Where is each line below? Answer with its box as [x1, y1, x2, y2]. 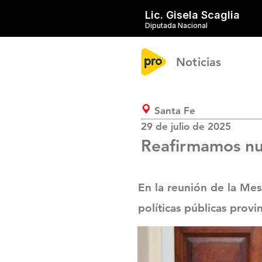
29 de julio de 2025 [141, 120, 231, 132]
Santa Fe [154, 105, 195, 116]
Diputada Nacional [145, 21, 208, 30]
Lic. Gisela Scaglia [145, 9, 240, 21]
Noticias [176, 55, 222, 69]
